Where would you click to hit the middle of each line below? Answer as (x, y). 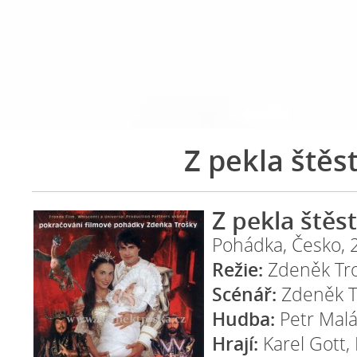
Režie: (237, 269)
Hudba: (243, 319)
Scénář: (244, 294)
